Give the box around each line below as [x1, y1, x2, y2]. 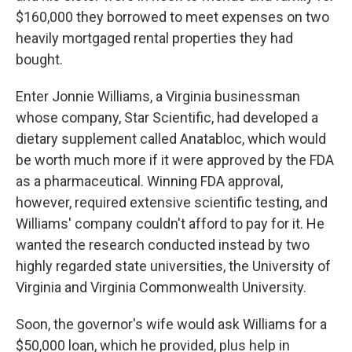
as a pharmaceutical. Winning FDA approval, [16, 173, 283, 189]
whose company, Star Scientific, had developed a [16, 109, 318, 126]
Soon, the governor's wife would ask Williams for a [16, 316, 327, 332]
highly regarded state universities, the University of [16, 258, 331, 274]
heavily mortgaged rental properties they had [16, 30, 293, 46]
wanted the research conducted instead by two [16, 236, 310, 253]
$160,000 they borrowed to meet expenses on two [16, 9, 329, 25]
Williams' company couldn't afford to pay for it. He [16, 215, 324, 232]
